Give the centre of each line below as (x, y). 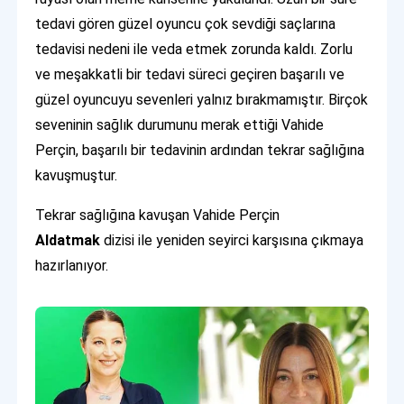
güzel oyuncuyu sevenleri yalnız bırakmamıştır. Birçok (202, 99)
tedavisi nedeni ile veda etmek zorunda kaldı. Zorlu (194, 49)
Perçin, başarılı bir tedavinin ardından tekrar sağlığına (200, 150)
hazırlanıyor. (72, 265)
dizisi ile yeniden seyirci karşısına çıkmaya (234, 240)
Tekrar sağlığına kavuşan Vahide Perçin (158, 215)
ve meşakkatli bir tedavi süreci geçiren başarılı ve (190, 74)
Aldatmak (70, 240)
